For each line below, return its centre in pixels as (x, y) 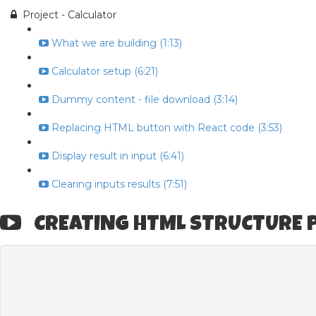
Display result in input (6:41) (118, 156)
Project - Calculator (69, 15)
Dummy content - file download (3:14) (145, 99)
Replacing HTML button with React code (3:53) (167, 128)
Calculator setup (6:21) (105, 71)
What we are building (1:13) (117, 43)
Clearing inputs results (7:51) (119, 184)
